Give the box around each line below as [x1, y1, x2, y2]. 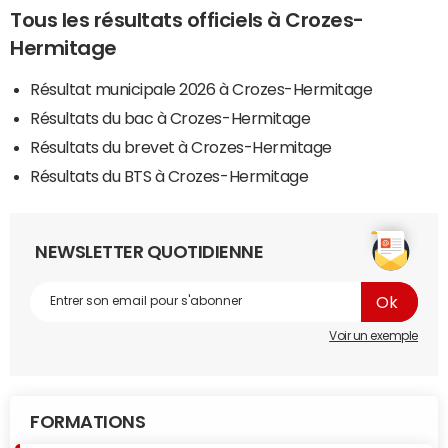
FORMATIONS [30, 412, 146, 431]
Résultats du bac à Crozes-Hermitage [30, 109, 311, 126]
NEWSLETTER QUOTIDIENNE [35, 242, 264, 261]
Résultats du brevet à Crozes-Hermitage [30, 138, 332, 155]
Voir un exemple [329, 329, 418, 342]
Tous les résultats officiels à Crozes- [10, 9, 364, 30]
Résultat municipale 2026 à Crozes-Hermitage [30, 80, 373, 97]
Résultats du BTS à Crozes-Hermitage [30, 167, 309, 184]
